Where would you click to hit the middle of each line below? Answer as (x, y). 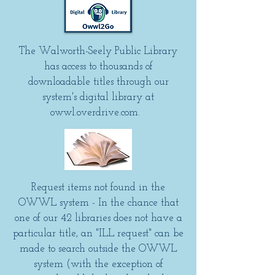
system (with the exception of (98, 264)
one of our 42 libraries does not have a (98, 218)
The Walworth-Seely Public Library (98, 51)
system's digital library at (98, 97)
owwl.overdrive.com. (98, 113)
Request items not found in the (98, 188)
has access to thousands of (98, 67)
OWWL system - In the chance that (98, 203)
